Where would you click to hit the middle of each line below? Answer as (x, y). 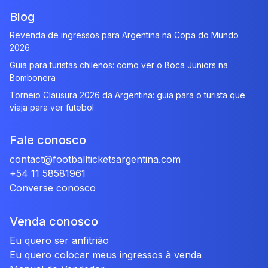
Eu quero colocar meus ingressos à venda (106, 255)
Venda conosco (54, 221)
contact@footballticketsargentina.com (95, 159)
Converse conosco (53, 188)
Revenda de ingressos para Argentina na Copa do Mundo (124, 35)
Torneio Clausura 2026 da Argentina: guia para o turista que (127, 95)
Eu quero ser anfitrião (59, 240)
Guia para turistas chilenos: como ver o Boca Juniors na (119, 65)
